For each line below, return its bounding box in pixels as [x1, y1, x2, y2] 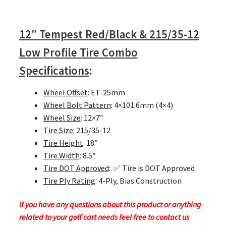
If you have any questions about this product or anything [19, 199, 201, 210]
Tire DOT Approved [43, 162, 109, 173]
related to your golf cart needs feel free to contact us [19, 212, 189, 222]
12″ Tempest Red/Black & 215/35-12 [19, 27, 199, 42]
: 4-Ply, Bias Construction [95, 175, 182, 186]
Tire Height [43, 137, 83, 148]
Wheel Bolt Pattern [43, 99, 111, 110]
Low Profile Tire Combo [19, 45, 138, 60]
